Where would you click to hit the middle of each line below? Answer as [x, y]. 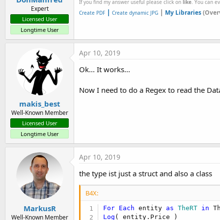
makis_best [40, 104]
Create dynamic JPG [134, 13]
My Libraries [183, 13]
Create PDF [92, 13]
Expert [40, 8]
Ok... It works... [105, 69]
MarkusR [40, 208]
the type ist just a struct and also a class [146, 174]
